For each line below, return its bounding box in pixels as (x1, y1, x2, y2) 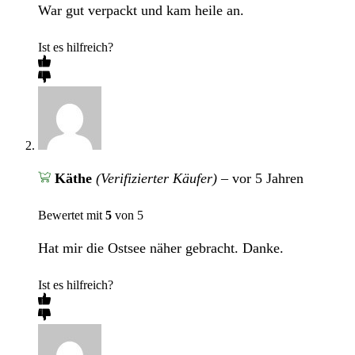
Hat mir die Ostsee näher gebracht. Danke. (38, 240, 284, 257)
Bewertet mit (38, 208, 105, 223)
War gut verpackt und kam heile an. (38, 2, 244, 19)
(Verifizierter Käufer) (95, 170, 217, 187)
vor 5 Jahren (231, 170, 303, 187)
